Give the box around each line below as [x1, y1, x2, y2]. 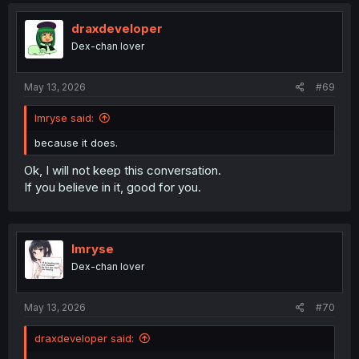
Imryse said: [34, 111, 94, 124]
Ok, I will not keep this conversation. [24, 162, 221, 178]
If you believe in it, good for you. [24, 179, 201, 195]
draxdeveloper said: [34, 332, 134, 345]
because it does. [34, 136, 118, 149]
